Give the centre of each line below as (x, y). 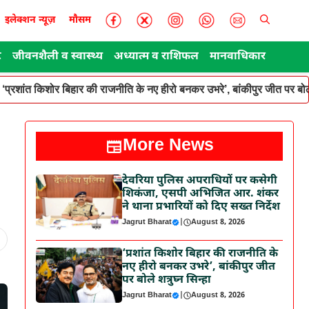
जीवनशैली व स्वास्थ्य (58, 57)
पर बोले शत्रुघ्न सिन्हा (167, 280)
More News (168, 146)
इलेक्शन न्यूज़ (30, 20)
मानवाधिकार (238, 57)
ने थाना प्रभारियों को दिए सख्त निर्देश (201, 207)
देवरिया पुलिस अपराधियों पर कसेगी (200, 181)
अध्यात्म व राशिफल (156, 57)
